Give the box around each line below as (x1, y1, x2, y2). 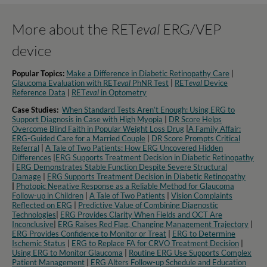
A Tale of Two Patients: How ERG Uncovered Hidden (45, 143, 223, 153)
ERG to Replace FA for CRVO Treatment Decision (72, 238, 239, 249)
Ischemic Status (12, 238, 66, 249)
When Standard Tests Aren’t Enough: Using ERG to (62, 105, 235, 115)
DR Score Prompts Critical (151, 133, 240, 144)
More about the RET (12, 20, 136, 38)
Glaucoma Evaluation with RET (12, 78, 117, 88)
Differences (12, 153, 51, 163)
